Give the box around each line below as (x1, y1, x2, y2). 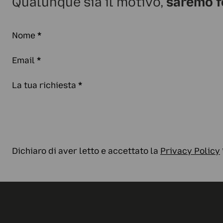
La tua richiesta (12, 80, 76, 90)
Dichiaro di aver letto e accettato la (12, 146, 160, 156)
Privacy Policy (160, 146, 220, 156)
